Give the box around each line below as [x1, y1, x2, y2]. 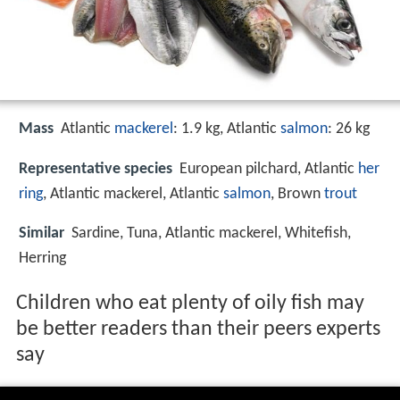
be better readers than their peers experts [15, 319, 380, 341]
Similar [19, 224, 64, 242]
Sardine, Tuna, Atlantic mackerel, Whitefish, [71, 224, 351, 242]
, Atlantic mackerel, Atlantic [43, 185, 223, 203]
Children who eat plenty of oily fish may [15, 293, 364, 315]
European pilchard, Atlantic [179, 160, 358, 178]
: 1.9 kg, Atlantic [173, 121, 280, 138]
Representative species [19, 160, 172, 178]
